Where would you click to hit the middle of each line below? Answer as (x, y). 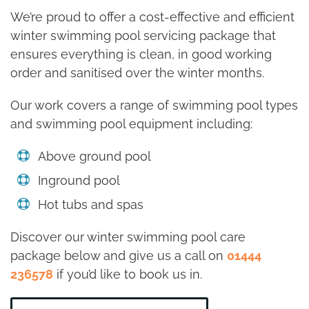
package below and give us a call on (119, 256)
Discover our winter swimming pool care (128, 237)
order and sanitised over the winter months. (137, 73)
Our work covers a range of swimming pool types (154, 105)
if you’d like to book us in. (128, 274)
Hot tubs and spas (91, 205)
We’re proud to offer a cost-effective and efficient (152, 17)
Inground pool (79, 180)
